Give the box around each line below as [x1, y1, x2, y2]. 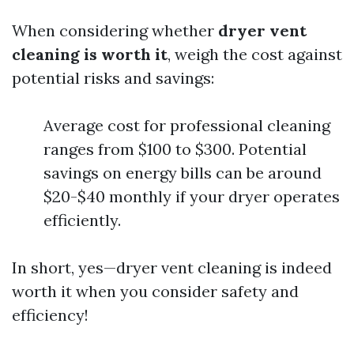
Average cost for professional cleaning [43, 115, 330, 135]
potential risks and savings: [12, 68, 214, 88]
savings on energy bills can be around [43, 163, 322, 183]
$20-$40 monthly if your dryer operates [43, 186, 340, 206]
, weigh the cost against [168, 44, 342, 64]
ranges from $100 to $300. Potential [43, 139, 307, 159]
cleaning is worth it [12, 44, 168, 64]
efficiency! [12, 305, 88, 325]
